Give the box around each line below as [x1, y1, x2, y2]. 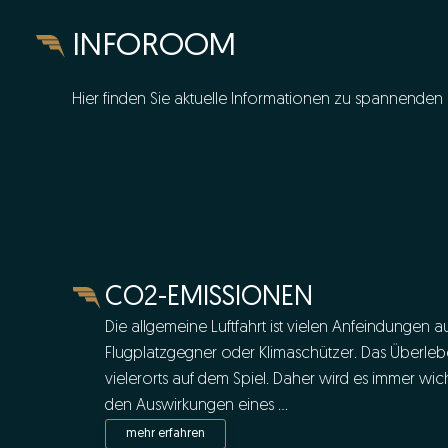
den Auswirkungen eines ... [105, 397, 288, 414]
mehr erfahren [126, 426, 205, 440]
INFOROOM [72, 30, 236, 63]
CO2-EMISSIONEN [105, 284, 313, 312]
